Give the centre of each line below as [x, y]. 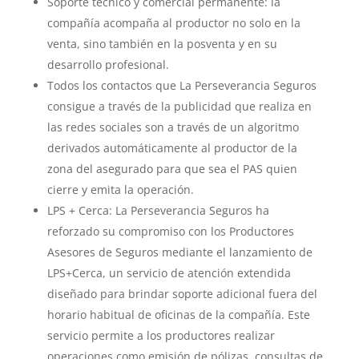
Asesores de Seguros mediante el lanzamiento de [179, 252]
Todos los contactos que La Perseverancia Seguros [182, 85]
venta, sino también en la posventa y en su [162, 44]
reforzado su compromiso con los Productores [170, 231]
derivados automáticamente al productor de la [172, 148]
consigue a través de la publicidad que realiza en [179, 106]
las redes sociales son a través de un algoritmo [173, 127]
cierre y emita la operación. [120, 190]
